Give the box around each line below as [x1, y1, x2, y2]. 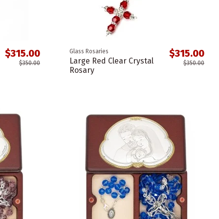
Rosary [69, 66, 94, 75]
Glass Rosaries [69, 48, 109, 55]
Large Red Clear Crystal [69, 56, 153, 66]
